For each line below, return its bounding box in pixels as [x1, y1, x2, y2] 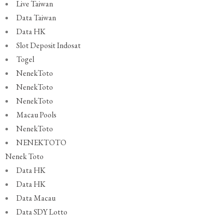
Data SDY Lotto [16, 207, 68, 218]
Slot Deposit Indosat [16, 40, 81, 51]
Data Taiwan [16, 12, 56, 23]
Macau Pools [16, 110, 57, 120]
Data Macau [16, 193, 56, 204]
